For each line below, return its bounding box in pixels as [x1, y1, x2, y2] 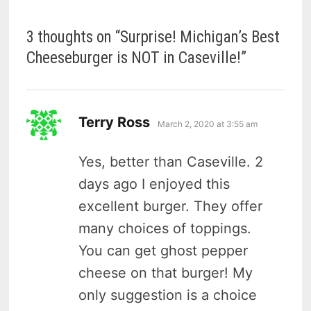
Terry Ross [78, 113, 151, 131]
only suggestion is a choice [78, 286, 258, 303]
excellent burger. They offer [78, 197, 263, 215]
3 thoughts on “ [26, 27, 121, 47]
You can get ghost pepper [78, 242, 249, 259]
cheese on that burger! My [78, 264, 253, 281]
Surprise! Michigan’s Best [120, 27, 280, 47]
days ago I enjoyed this [78, 175, 230, 192]
